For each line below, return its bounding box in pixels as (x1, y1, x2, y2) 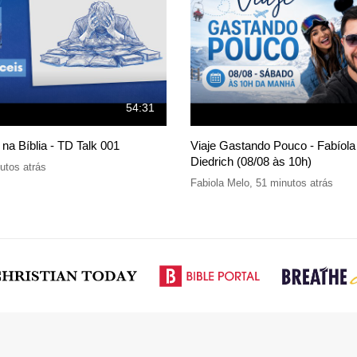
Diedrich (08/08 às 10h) (190, 154, 312, 168)
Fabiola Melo (190, 176, 249, 189)
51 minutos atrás (256, 176, 333, 189)
